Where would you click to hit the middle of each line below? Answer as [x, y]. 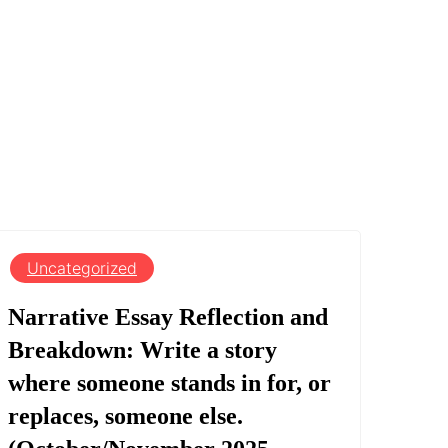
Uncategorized [82, 267]
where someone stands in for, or [169, 382]
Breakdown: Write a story [142, 349]
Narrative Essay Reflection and [168, 316]
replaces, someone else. [125, 415]
